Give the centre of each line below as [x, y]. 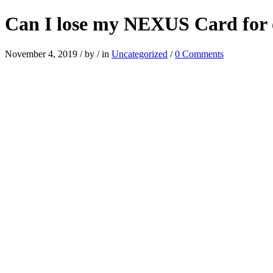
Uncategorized [140, 54]
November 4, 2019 [42, 54]
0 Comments [199, 54]
